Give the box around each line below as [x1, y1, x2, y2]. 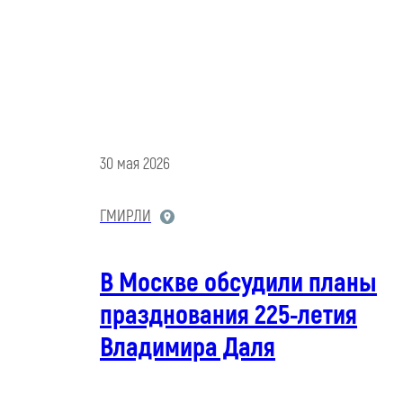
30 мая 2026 [100, 154, 170, 175]
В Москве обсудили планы [100, 266, 377, 300]
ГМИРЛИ [100, 206, 151, 228]
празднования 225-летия [100, 299, 357, 333]
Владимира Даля [100, 331, 275, 365]
